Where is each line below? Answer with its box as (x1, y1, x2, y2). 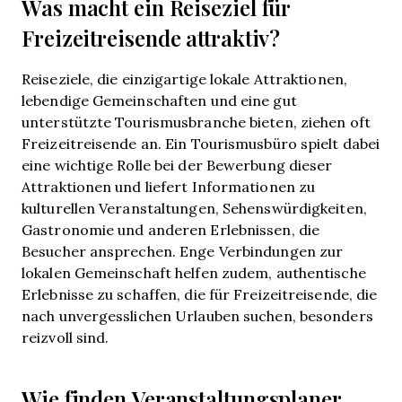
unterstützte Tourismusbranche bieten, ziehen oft (22, 112, 371, 131)
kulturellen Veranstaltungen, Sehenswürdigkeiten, (22, 198, 367, 217)
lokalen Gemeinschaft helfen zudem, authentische (22, 263, 366, 282)
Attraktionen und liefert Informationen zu (22, 177, 316, 196)
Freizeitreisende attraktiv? (22, 22, 281, 54)
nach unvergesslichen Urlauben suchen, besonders (22, 306, 373, 325)
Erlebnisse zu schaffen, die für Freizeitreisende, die (22, 284, 378, 303)
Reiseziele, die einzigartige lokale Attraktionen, (22, 69, 347, 88)
